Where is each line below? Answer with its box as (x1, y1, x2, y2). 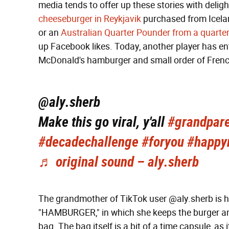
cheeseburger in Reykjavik (38, 13, 141, 25)
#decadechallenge (38, 133, 139, 150)
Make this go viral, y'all (38, 113, 168, 130)
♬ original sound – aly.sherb (38, 153, 199, 170)
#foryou (142, 133, 184, 150)
